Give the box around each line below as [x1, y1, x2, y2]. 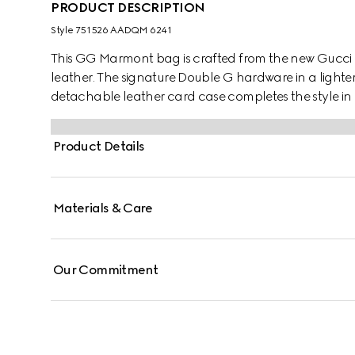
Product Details [53, 139, 145, 154]
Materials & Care [53, 200, 153, 216]
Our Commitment [53, 262, 158, 277]
